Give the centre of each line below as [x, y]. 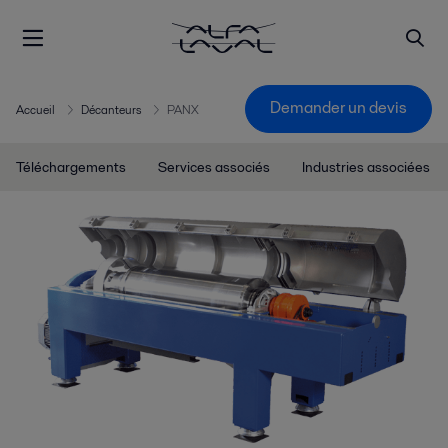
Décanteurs [111, 110]
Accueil [35, 110]
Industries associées [366, 167]
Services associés [214, 167]
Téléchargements [71, 167]
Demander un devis [338, 108]
